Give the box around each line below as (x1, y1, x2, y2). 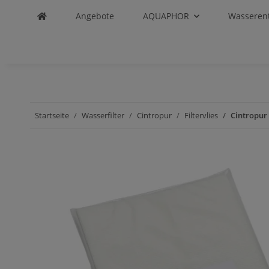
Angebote (75, 10, 114, 22)
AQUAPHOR (142, 10, 189, 22)
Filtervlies (184, 110, 219, 121)
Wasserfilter (82, 110, 125, 121)
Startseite (35, 110, 70, 121)
